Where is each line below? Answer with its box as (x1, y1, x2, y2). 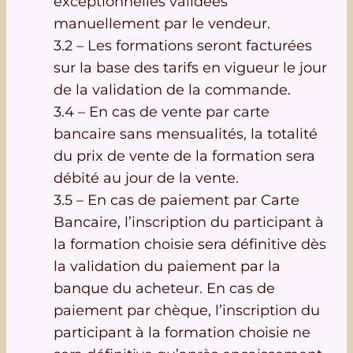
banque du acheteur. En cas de (54, 280, 275, 297)
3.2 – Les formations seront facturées (54, 37, 312, 54)
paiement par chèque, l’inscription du (54, 302, 320, 319)
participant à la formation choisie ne (54, 324, 310, 341)
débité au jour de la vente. (54, 169, 239, 187)
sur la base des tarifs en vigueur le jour (54, 59, 327, 76)
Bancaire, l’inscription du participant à (54, 214, 324, 231)
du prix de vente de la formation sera (54, 147, 315, 165)
